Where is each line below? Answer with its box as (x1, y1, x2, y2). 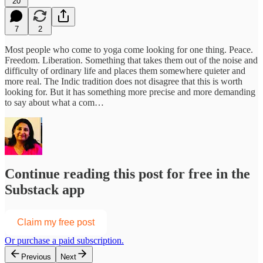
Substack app (5, 182, 85, 198)
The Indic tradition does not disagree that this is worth (44, 76, 242, 86)
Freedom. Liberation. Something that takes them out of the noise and (5, 55, 258, 65)
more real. (5, 76, 44, 86)
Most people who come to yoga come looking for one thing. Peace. (5, 44, 253, 55)
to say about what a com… (5, 97, 104, 107)
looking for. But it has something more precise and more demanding (5, 86, 255, 97)
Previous (21, 252, 51, 262)
